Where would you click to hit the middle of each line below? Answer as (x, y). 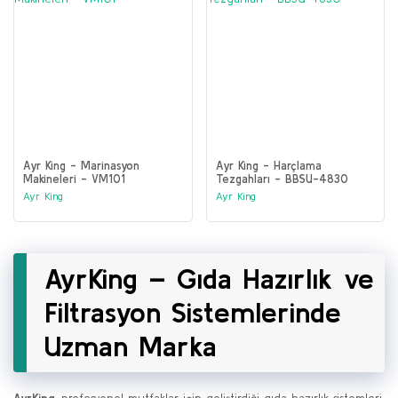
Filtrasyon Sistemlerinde (193, 313)
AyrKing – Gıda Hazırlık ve (209, 279)
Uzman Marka (131, 346)
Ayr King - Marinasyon (81, 166)
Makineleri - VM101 (74, 179)
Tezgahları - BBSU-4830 (282, 179)
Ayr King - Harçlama (268, 166)
